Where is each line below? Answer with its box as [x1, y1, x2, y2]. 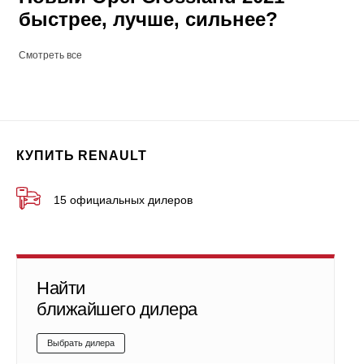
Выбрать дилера [47, 338, 115, 349]
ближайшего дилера [37, 299, 197, 320]
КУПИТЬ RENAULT [16, 149, 147, 163]
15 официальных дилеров [54, 193, 193, 207]
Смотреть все [19, 50, 82, 62]
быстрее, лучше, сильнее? [19, 8, 278, 31]
